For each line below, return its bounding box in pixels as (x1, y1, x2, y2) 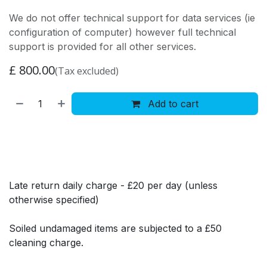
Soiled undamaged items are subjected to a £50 (9, 222, 222, 234)
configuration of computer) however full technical (9, 26, 236, 38)
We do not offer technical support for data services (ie (9, 11, 255, 24)
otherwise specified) (9, 193, 99, 206)
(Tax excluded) (55, 64, 119, 77)
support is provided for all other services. (9, 40, 196, 52)
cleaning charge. (9, 236, 83, 249)
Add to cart (145, 97, 199, 110)
